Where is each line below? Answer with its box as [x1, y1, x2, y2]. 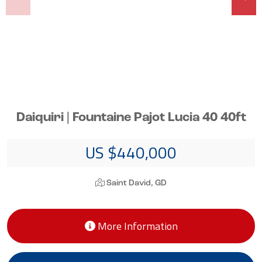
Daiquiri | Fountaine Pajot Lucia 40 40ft [16, 111, 246, 125]
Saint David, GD [105, 178, 167, 188]
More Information [95, 218, 178, 234]
